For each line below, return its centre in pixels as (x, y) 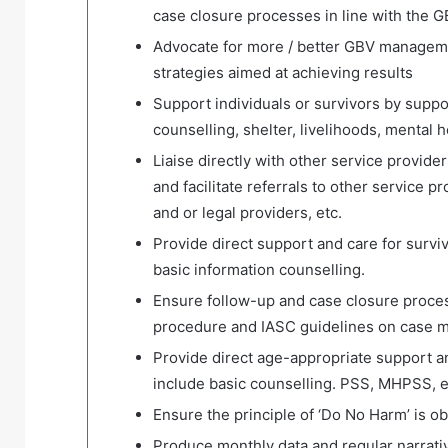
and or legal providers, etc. (247, 213)
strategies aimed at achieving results (283, 73)
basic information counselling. (259, 270)
